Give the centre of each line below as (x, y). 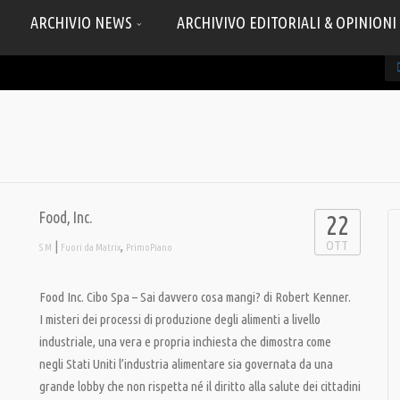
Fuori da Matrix (91, 247)
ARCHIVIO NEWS (83, 22)
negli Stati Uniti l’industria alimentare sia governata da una (186, 364)
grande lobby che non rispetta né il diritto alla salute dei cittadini (200, 386)
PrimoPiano (149, 247)
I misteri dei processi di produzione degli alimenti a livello (180, 319)
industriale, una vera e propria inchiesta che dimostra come (185, 342)
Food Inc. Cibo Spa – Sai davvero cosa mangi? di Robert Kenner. (195, 297)
